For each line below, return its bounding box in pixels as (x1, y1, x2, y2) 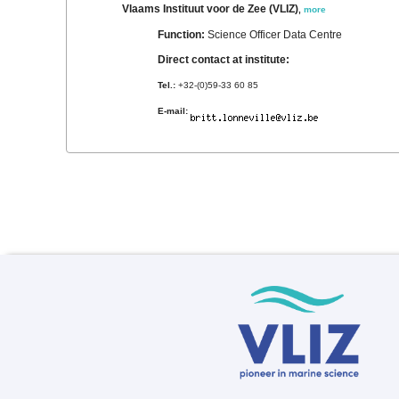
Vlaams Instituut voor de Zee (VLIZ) (122, 2, 299, 15)
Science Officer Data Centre (208, 28, 343, 41)
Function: (158, 28, 208, 41)
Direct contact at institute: (158, 53, 290, 66)
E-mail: (158, 105, 189, 116)
